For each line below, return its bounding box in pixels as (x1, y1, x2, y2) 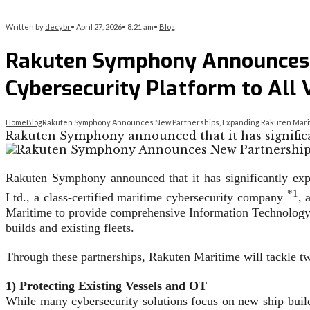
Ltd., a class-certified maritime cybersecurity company (6, 190, 287, 205)
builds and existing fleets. (6, 221, 134, 235)
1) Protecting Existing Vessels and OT (6, 279, 207, 293)
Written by (6, 22, 45, 31)
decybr (45, 22, 71, 31)
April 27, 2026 (76, 22, 122, 31)
